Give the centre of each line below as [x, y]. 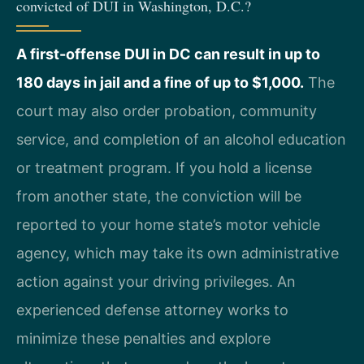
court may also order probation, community [167, 111]
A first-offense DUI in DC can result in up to [168, 54]
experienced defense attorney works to [152, 310]
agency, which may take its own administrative [178, 253]
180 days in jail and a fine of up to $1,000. [160, 82]
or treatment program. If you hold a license [164, 168]
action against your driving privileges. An [156, 282]
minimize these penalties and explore [143, 338]
